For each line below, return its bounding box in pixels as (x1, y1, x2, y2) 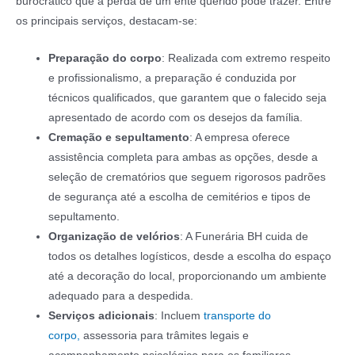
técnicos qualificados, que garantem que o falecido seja (48, 91, 327, 104)
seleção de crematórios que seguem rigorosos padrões (48, 170, 326, 183)
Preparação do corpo (48, 52, 162, 64)
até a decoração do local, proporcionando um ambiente (48, 269, 327, 282)
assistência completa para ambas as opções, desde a (48, 151, 319, 163)
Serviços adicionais (48, 309, 155, 322)
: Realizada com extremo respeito (162, 52, 331, 64)
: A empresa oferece (189, 131, 291, 143)
